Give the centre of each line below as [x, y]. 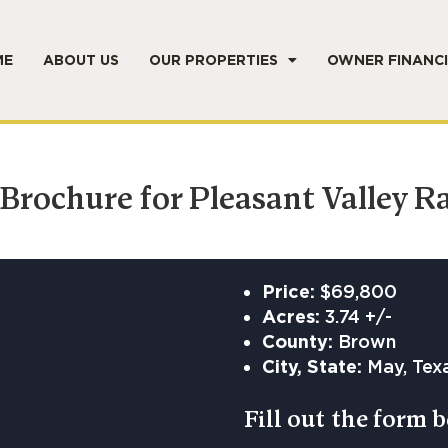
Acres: [291, 316]
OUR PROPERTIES [213, 59]
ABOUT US [81, 59]
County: [297, 341]
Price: [288, 291]
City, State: [312, 366]
